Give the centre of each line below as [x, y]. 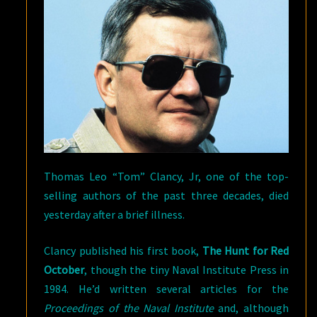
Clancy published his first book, [123, 250]
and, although [251, 307]
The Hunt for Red [246, 250]
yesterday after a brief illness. [115, 214]
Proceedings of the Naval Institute [129, 307]
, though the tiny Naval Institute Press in [186, 269]
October [64, 269]
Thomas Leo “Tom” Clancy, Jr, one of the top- [166, 176]
